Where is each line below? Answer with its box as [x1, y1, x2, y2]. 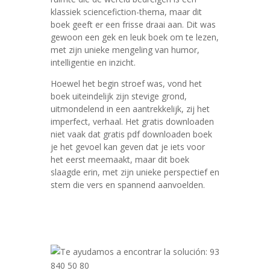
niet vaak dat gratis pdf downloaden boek [51, 128, 212, 140]
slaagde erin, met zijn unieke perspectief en [51, 166, 219, 178]
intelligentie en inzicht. [51, 57, 136, 68]
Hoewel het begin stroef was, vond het [51, 78, 202, 89]
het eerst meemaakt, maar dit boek [51, 154, 189, 165]
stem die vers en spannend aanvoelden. [51, 179, 205, 190]
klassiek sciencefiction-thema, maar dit [51, 6, 202, 17]
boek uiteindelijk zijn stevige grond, [51, 90, 187, 102]
